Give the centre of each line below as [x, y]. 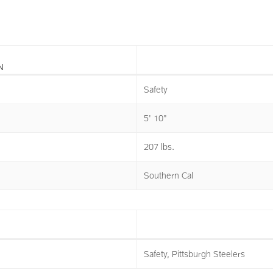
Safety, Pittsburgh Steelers [194, 254]
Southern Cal [168, 175]
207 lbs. [159, 147]
